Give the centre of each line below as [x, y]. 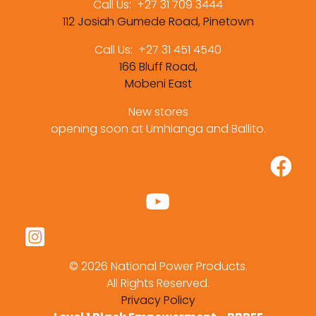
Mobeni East [158, 84]
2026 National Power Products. [164, 267]
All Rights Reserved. [158, 284]
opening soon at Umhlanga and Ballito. [158, 129]
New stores [158, 112]
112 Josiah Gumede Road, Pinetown [158, 22]
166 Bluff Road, [158, 67]
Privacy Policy [158, 300]
